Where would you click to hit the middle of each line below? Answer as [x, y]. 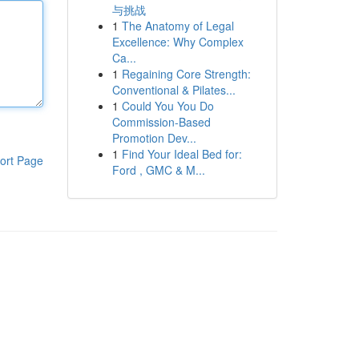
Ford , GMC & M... [158, 170]
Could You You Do [167, 106]
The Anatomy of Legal [177, 26]
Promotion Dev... [154, 138]
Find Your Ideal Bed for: [182, 154]
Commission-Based [161, 122]
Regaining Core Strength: [186, 74]
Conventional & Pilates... [173, 90]
